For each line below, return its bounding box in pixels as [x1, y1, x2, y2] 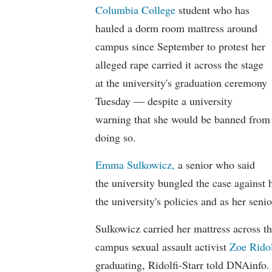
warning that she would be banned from [95, 112, 270, 126]
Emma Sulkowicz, [95, 157, 175, 172]
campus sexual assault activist [95, 239, 229, 254]
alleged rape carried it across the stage [95, 57, 263, 72]
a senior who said [175, 157, 255, 172]
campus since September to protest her [95, 39, 265, 53]
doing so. [95, 130, 140, 144]
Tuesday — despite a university [95, 93, 233, 108]
